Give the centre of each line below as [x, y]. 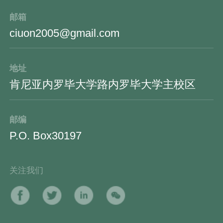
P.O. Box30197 [46, 136]
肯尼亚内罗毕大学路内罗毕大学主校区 [103, 85]
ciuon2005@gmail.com [65, 34]
